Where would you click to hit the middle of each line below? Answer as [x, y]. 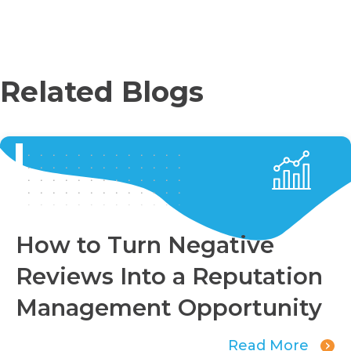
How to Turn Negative [145, 245]
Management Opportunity [169, 308]
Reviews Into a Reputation [169, 277]
